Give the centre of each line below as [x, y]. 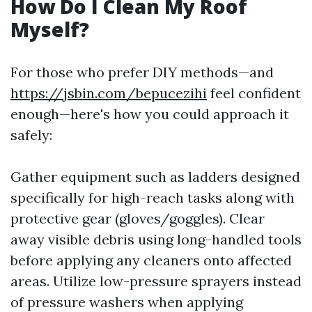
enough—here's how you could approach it [150, 114]
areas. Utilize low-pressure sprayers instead [156, 281]
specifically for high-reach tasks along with [153, 197]
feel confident [254, 93]
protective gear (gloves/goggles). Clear [138, 218]
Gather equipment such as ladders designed [155, 177]
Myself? [50, 29]
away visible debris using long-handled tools [156, 239]
